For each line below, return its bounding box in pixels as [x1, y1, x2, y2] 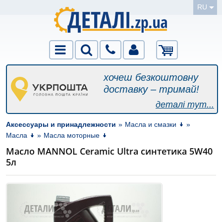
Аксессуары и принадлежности [6, 120, 116, 128]
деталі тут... [156, 100, 214, 110]
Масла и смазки [125, 120, 176, 128]
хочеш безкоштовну [104, 72, 199, 83]
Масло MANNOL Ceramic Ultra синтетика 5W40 [6, 145, 213, 157]
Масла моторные [44, 131, 100, 139]
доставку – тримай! [104, 84, 200, 95]
